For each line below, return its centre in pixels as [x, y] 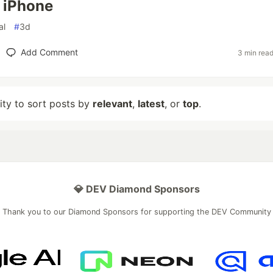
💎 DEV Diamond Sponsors [136, 189]
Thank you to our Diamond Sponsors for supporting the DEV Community [136, 212]
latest [151, 104]
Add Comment [49, 52]
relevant [112, 104]
